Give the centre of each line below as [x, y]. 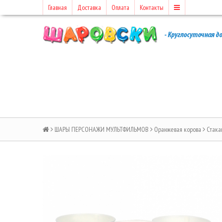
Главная [57, 7]
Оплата [120, 7]
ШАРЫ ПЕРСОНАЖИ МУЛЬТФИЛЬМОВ [102, 129]
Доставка [89, 7]
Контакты [152, 7]
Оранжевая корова [178, 129]
